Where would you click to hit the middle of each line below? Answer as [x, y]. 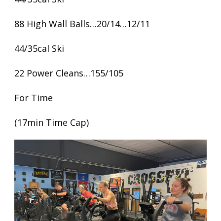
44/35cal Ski [39, 48]
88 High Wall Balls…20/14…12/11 [82, 24]
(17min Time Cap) [52, 122]
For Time [34, 98]
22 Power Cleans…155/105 [69, 73]
